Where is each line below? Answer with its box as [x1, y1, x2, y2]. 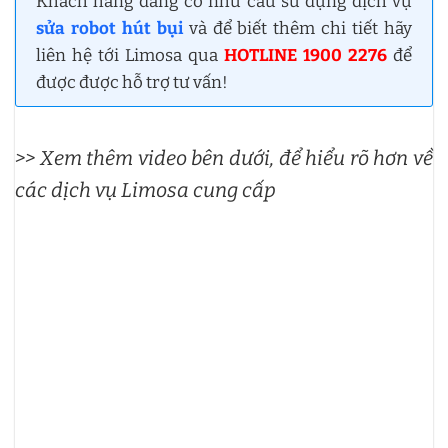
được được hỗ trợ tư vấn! [36, 71, 228, 93]
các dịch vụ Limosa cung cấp [15, 177, 276, 202]
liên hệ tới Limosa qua [36, 44, 224, 66]
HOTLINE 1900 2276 [224, 44, 387, 66]
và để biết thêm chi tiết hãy [182, 17, 413, 39]
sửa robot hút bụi [36, 17, 183, 39]
